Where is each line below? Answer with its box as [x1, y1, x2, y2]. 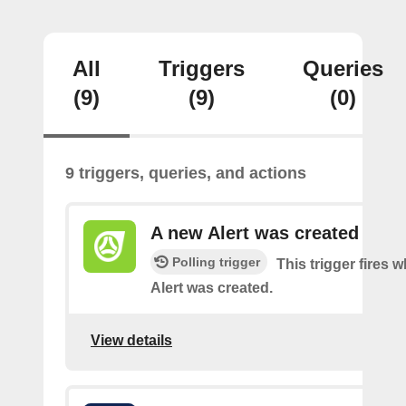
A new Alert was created [150, 223, 359, 243]
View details [91, 332, 172, 348]
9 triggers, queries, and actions [65, 164, 306, 182]
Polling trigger [172, 255, 260, 269]
